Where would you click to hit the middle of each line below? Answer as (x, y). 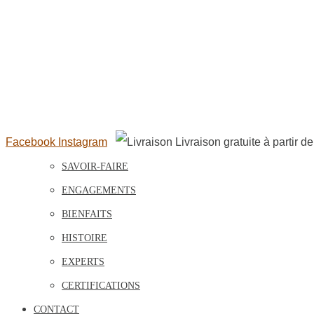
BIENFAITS (87, 214)
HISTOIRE (84, 238)
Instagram (83, 142)
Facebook (30, 142)
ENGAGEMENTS (99, 190)
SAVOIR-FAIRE (95, 166)
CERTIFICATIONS (101, 286)
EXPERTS (83, 262)
